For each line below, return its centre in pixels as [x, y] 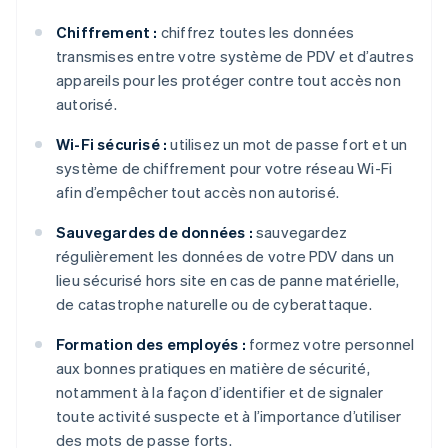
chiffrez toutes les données [256, 32]
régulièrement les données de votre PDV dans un [225, 256]
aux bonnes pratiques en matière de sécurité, [213, 368]
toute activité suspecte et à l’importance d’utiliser [229, 416]
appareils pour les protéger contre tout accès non [228, 80]
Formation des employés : [151, 344]
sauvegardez [300, 232]
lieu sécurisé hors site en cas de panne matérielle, [228, 280]
